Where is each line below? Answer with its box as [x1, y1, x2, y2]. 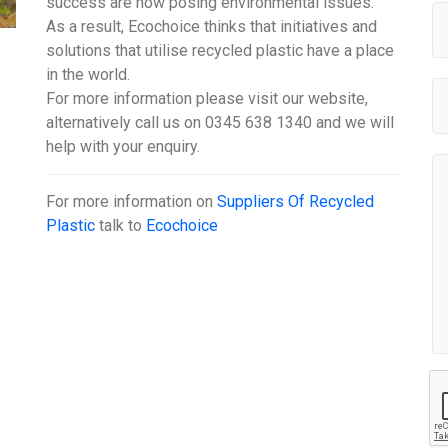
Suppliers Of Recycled [217, 192, 375, 212]
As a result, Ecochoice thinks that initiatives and [46, 17, 378, 37]
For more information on [46, 192, 218, 212]
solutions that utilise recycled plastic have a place [46, 41, 395, 61]
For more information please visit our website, [46, 89, 369, 109]
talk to [95, 216, 147, 236]
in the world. [46, 65, 131, 85]
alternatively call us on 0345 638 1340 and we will [46, 113, 395, 133]
